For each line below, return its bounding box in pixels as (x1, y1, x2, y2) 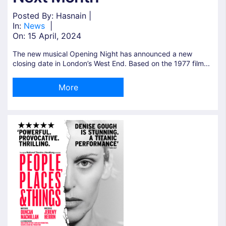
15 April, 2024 (28, 30, 81, 41)
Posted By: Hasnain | (13, 10, 91, 21)
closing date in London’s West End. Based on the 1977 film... (13, 59, 210, 68)
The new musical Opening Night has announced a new (13, 49, 192, 58)
